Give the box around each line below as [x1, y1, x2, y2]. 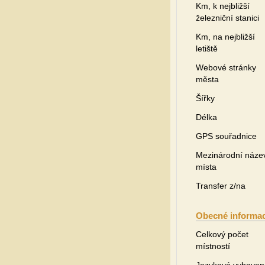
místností [196, 241, 230, 251]
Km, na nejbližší [196, 32, 255, 41]
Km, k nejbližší [196, 1, 250, 11]
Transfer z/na [196, 181, 245, 190]
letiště [196, 44, 218, 53]
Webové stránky [196, 63, 256, 72]
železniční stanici [196, 13, 259, 22]
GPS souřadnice [196, 131, 257, 141]
